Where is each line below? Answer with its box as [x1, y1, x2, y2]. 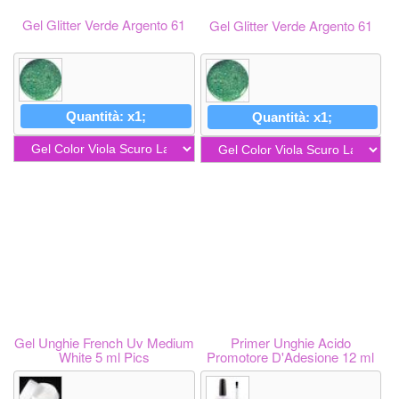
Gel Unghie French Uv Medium [13, 333, 194, 352]
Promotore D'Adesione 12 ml [207, 347, 375, 366]
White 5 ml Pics [58, 347, 150, 366]
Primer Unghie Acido [230, 333, 351, 352]
